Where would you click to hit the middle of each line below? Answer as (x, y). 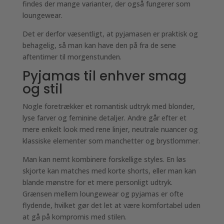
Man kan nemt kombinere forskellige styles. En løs (104, 159)
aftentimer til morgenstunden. (72, 57)
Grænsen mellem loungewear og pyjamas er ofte (103, 194)
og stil (42, 89)
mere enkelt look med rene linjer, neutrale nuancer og (110, 129)
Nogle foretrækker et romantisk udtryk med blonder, (108, 106)
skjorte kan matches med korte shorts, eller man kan (109, 171)
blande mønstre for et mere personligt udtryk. (97, 182)
